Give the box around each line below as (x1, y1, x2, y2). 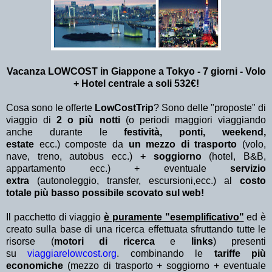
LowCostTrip (95, 103, 154, 114)
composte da (65, 139, 123, 150)
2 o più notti (56, 115, 126, 126)
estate (6, 139, 34, 150)
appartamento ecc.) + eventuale (6, 163, 230, 174)
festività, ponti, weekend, (124, 127, 267, 138)
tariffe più (203, 248, 267, 259)
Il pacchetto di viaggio (6, 212, 104, 223)
